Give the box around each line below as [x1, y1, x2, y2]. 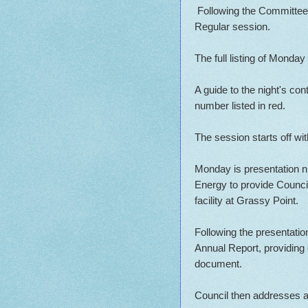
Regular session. [195, 20, 270, 32]
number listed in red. [195, 99, 285, 111]
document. [195, 257, 242, 269]
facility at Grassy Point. [195, 194, 298, 206]
